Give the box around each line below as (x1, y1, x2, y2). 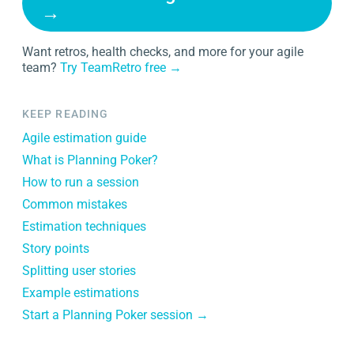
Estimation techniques (22, 219, 146, 234)
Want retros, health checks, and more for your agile (22, 44, 303, 59)
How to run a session (22, 175, 139, 190)
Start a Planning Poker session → (22, 307, 209, 322)
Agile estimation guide (22, 130, 146, 145)
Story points (22, 241, 89, 256)
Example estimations (22, 285, 139, 300)
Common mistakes (22, 197, 127, 212)
